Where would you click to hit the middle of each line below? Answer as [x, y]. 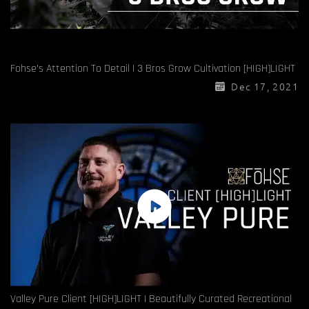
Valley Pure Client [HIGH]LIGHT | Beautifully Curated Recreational [151, 299]
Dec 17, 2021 [262, 86]
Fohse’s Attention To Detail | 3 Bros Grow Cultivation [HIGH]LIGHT [153, 68]
